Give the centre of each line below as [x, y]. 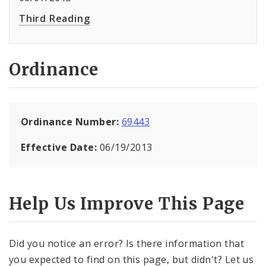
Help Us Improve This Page [127, 203]
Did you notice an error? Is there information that [127, 244]
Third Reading [55, 19]
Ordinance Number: [71, 121]
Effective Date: [60, 147]
